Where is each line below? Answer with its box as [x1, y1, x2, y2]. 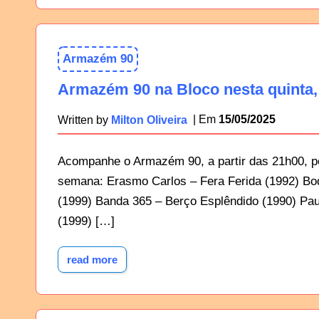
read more [67, 253, 118, 266]
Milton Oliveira [111, 113, 188, 126]
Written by [58, 113, 112, 126]
